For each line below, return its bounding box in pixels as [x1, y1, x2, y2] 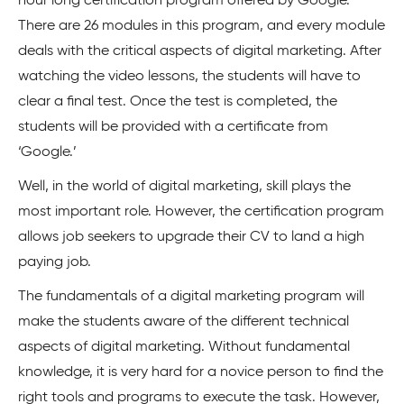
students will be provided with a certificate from [18, 120, 328, 135]
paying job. [18, 255, 91, 271]
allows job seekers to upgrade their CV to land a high [18, 230, 364, 245]
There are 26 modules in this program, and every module [18, 19, 385, 34]
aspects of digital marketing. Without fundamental [18, 340, 350, 355]
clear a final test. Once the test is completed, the [18, 95, 337, 110]
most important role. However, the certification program [18, 205, 384, 220]
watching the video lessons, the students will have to [18, 69, 361, 85]
